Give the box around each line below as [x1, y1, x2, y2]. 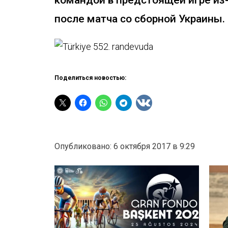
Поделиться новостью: [54, 74, 126, 81]
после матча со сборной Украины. [54, 12, 225, 25]
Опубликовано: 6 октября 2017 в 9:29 [54, 141, 195, 151]
